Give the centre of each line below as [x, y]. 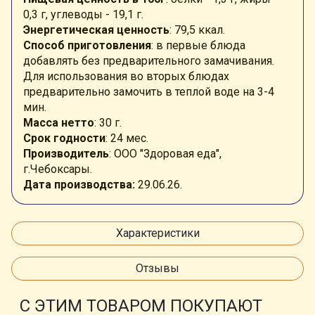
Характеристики [157, 233]
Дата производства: [79, 184]
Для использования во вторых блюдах [126, 76]
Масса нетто [59, 122]
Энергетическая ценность [96, 30]
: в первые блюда [198, 45]
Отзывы [157, 268]
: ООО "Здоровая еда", [165, 153]
